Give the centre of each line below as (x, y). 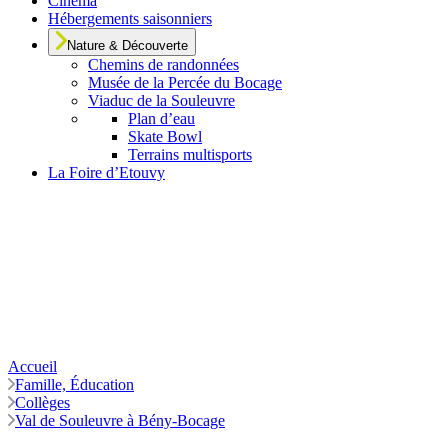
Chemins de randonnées (163, 64)
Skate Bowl (165, 136)
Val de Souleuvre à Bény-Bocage (120, 420)
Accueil (32, 366)
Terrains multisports (190, 154)
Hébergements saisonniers (130, 18)
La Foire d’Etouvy (106, 172)
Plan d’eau (161, 118)
